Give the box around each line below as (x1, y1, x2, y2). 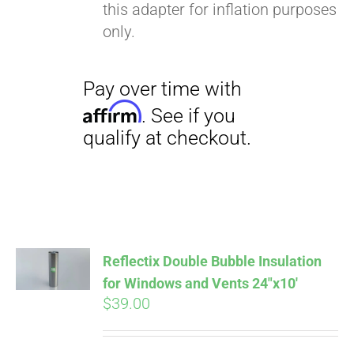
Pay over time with (66, 239, 194, 258)
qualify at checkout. (66, 278, 201, 297)
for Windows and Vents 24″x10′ (103, 275, 299, 292)
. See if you (113, 260, 189, 279)
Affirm (66, 256, 114, 277)
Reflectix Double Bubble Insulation (103, 253, 322, 269)
